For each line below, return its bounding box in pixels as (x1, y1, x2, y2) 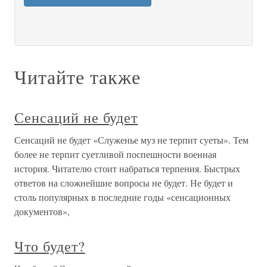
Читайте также (14, 64, 141, 89)
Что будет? (14, 237, 85, 256)
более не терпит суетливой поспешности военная (14, 148, 216, 160)
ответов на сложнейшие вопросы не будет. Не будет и (14, 176, 233, 189)
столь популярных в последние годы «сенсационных (14, 191, 231, 203)
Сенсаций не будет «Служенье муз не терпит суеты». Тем (14, 133, 249, 146)
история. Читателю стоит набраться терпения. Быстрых (14, 162, 240, 175)
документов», (14, 205, 70, 218)
